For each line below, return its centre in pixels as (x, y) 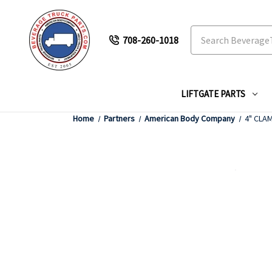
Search (205, 33)
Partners (119, 118)
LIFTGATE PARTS (213, 94)
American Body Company (190, 118)
